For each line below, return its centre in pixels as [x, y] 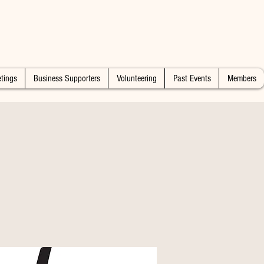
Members [242, 78]
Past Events [192, 78]
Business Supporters [67, 78]
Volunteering [136, 78]
